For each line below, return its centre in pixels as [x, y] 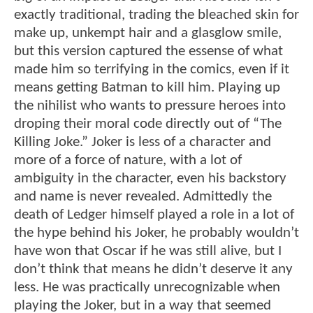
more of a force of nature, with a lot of [128, 160]
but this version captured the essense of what [148, 51]
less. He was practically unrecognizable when [147, 287]
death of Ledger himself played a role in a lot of [154, 214]
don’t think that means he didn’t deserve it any [153, 269]
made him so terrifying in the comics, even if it [152, 69]
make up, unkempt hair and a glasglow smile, [148, 33]
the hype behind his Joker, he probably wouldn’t [156, 233]
